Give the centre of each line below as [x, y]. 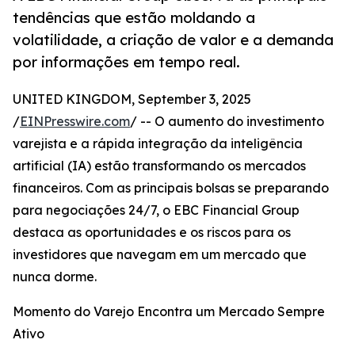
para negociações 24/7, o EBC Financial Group [156, 210]
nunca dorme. [55, 277]
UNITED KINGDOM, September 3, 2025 [132, 99]
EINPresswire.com [75, 122]
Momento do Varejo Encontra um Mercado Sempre [169, 312]
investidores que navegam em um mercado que [160, 255]
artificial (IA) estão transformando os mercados [159, 166]
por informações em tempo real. [126, 62]
